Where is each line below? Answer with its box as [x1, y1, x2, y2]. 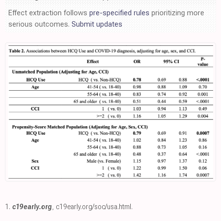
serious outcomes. [8, 20, 72, 29]
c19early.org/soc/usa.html [56, 202, 131, 211]
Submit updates [72, 20, 122, 29]
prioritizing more [149, 8, 204, 18]
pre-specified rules [89, 8, 149, 18]
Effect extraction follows [8, 8, 89, 18]
